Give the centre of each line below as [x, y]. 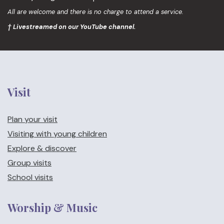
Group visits [29, 163]
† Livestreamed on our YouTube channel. [71, 27]
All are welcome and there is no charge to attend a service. [95, 12]
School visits [30, 177]
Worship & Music [52, 207]
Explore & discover [42, 148]
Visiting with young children [57, 134]
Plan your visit [32, 119]
